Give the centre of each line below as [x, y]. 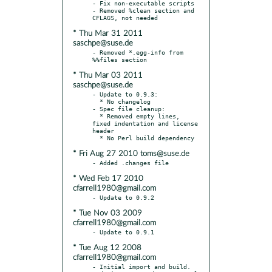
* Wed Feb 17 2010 [108, 178]
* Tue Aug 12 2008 [107, 248]
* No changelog [96, 101]
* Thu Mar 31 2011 [108, 33]
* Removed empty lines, [96, 116]
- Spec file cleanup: [129, 108]
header [103, 130]
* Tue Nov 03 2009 [107, 213]
